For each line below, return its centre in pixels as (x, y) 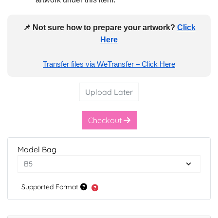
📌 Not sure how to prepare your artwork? (100, 27)
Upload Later (109, 92)
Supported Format (51, 187)
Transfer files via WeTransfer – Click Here (109, 64)
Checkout (106, 120)
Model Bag (37, 149)
